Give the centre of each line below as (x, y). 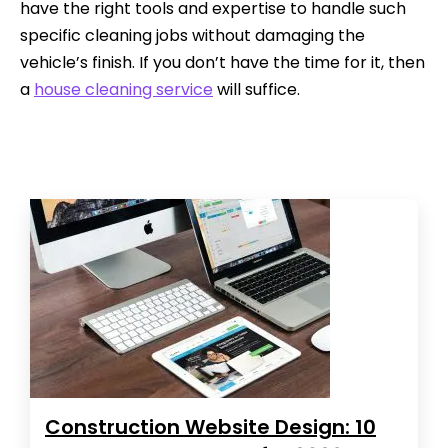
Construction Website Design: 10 (210, 426)
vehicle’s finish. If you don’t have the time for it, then (222, 62)
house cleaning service (123, 89)
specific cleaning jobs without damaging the (192, 35)
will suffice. (256, 89)
